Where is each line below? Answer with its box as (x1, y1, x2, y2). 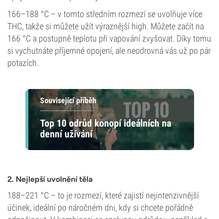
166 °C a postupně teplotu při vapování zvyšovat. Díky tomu (7, 33, 211, 44)
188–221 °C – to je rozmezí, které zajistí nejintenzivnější (7, 190, 199, 200)
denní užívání (40, 128, 92, 140)
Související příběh (40, 96, 96, 105)
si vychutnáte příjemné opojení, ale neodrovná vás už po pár (7, 45, 211, 56)
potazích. (7, 58, 39, 68)
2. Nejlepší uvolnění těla (7, 175, 93, 184)
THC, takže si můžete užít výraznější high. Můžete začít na (7, 21, 204, 31)
